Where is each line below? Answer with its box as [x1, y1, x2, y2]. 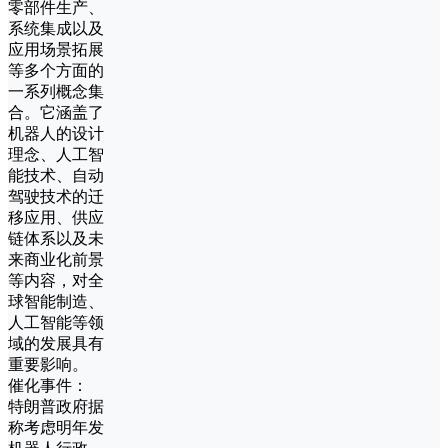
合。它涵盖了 [8, 104, 104, 122]
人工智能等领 [8, 314, 104, 332]
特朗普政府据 [8, 398, 104, 416]
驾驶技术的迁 [8, 188, 104, 206]
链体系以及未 [8, 230, 104, 248]
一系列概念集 [8, 83, 104, 101]
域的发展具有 [8, 335, 104, 353]
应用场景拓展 [8, 41, 104, 59]
